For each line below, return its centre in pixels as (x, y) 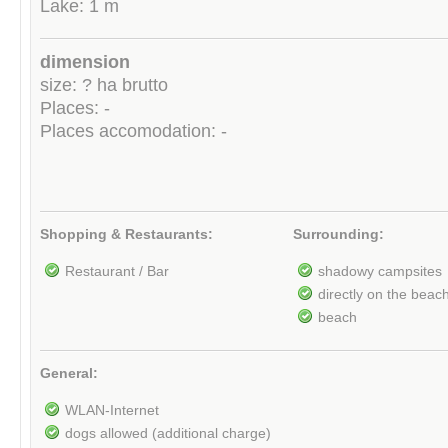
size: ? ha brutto (104, 85)
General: (69, 374)
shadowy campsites (379, 271)
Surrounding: (338, 234)
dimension (85, 62)
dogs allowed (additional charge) (168, 433)
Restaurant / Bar (117, 271)
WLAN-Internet (112, 410)
